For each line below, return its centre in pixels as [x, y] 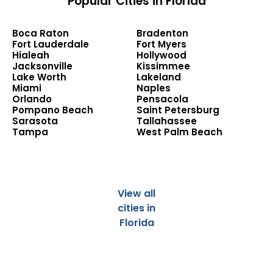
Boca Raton [41, 34]
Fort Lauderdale [51, 44]
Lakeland [159, 77]
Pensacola [162, 99]
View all [136, 194]
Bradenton [162, 34]
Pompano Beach [53, 110]
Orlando [32, 99]
